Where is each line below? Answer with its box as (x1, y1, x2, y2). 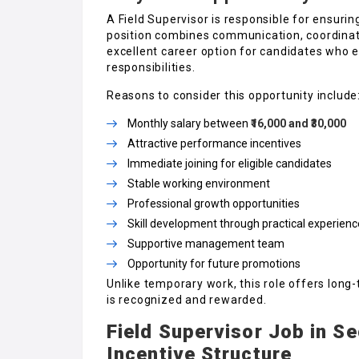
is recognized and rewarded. (107, 292, 267, 306)
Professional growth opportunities (127, 196, 300, 210)
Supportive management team (127, 236, 284, 250)
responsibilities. (107, 60, 196, 74)
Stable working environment (127, 176, 270, 190)
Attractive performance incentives (127, 136, 301, 150)
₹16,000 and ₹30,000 (251, 116, 346, 130)
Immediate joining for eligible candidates (127, 156, 332, 170)
